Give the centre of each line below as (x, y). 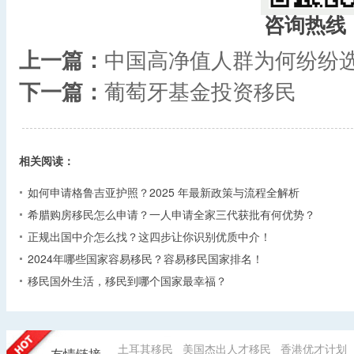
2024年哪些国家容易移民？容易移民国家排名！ (145, 258)
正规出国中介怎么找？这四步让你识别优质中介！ (149, 236)
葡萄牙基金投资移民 (200, 90)
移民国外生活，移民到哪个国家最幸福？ (127, 280)
